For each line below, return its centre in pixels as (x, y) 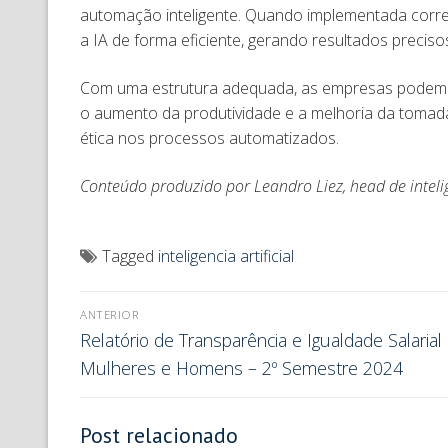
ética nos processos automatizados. (211, 137)
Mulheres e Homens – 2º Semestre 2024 (244, 368)
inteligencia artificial (226, 255)
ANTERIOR (109, 315)
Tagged (130, 255)
